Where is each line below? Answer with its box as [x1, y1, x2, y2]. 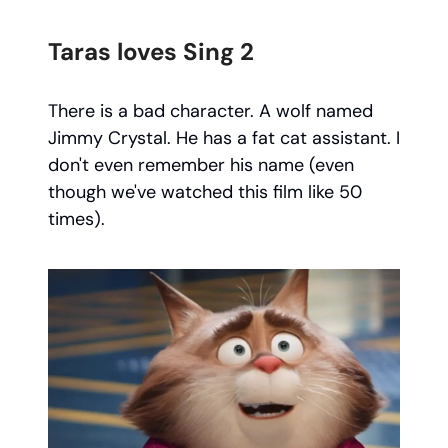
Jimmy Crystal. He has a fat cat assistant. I [48, 126, 400, 150]
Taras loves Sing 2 [48, 36, 254, 67]
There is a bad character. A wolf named [48, 99, 373, 123]
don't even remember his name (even [48, 153, 354, 177]
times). [48, 207, 110, 231]
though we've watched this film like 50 [48, 180, 362, 204]
